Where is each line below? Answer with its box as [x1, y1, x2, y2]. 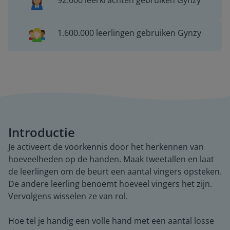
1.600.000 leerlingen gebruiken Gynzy [57, 27, 201, 39]
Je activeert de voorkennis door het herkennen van [8, 141, 204, 152]
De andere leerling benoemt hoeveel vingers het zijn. [8, 178, 212, 189]
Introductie [8, 124, 75, 141]
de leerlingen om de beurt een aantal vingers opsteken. [8, 166, 222, 177]
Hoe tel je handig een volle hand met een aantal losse [8, 215, 214, 226]
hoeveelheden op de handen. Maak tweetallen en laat [8, 154, 214, 165]
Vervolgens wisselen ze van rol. [8, 190, 128, 202]
